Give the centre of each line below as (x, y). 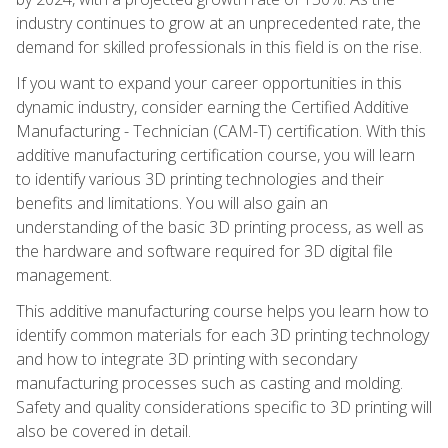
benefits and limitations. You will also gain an (172, 202)
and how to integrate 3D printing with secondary (186, 358)
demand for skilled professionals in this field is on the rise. (219, 46)
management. (64, 274)
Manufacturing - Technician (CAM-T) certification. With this (221, 130)
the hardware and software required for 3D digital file (204, 250)
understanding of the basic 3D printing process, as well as (220, 226)
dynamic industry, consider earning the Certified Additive (212, 106)
